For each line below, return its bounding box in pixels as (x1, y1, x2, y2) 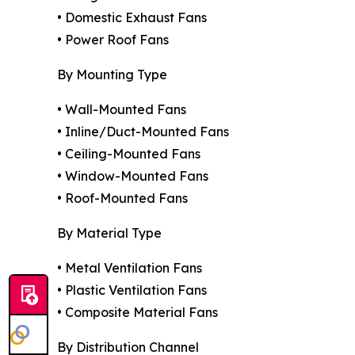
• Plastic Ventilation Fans (57, 281, 207, 298)
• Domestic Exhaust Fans (57, 9, 207, 25)
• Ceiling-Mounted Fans (57, 145, 200, 162)
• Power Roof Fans (57, 31, 169, 48)
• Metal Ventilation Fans (57, 259, 202, 276)
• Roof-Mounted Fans (57, 189, 188, 206)
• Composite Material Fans (57, 303, 218, 320)
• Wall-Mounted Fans (57, 101, 186, 117)
